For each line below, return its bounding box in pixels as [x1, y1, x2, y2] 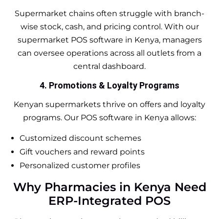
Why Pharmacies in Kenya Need [13, 179, 206, 194]
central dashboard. [73, 61, 146, 71]
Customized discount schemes [20, 133, 141, 143]
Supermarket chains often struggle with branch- [15, 8, 204, 18]
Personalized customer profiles [20, 160, 140, 170]
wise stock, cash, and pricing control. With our [20, 22, 199, 31]
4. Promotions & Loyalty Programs [40, 80, 179, 90]
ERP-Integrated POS [48, 193, 171, 208]
